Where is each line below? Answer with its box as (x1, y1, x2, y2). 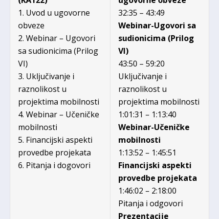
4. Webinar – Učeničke (18, 109, 99, 120)
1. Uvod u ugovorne (18, 7, 90, 18)
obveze (18, 20, 44, 31)
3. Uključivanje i (18, 70, 74, 82)
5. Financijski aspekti (18, 134, 92, 145)
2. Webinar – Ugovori (18, 32, 95, 44)
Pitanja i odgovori (118, 197, 183, 209)
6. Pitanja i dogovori (18, 159, 90, 171)
